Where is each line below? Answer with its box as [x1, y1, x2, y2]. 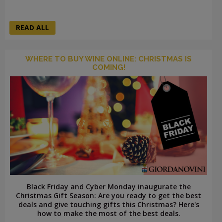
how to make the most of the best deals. [37, 209, 180, 219]
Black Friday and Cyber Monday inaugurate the [26, 182, 191, 192]
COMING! [92, 63, 125, 72]
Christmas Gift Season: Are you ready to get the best [16, 191, 201, 201]
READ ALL [16, 23, 49, 33]
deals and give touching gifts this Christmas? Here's [18, 200, 199, 210]
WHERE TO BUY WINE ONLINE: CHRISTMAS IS [25, 55, 192, 64]
